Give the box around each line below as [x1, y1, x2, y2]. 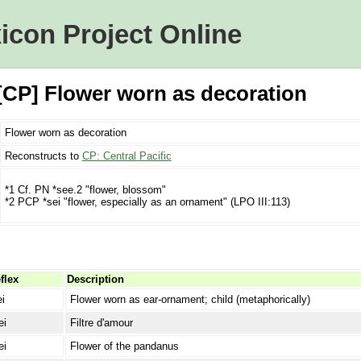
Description [66, 272, 124, 285]
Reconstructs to [4, 150, 82, 163]
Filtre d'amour [69, 316, 133, 329]
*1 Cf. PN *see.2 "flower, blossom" [4, 183, 166, 196]
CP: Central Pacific [81, 150, 172, 163]
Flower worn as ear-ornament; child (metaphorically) [69, 293, 310, 305]
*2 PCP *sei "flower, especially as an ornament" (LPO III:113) [4, 195, 290, 208]
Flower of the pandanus [69, 339, 179, 352]
